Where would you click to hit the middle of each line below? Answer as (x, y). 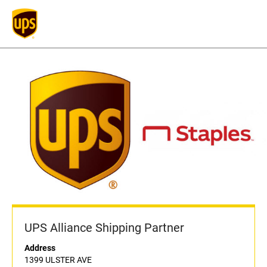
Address (40, 248)
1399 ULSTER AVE (58, 260)
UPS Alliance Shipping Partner (104, 228)
